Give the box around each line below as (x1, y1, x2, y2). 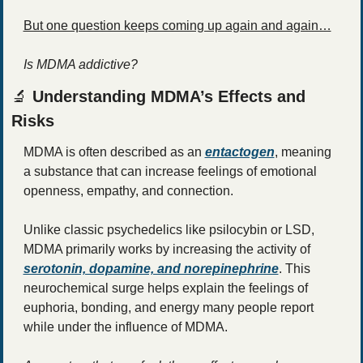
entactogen (204, 144, 275, 159)
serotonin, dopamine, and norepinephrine (23, 261, 279, 275)
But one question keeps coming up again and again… (23, 18, 331, 32)
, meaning (274, 144, 331, 159)
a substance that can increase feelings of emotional (23, 164, 317, 178)
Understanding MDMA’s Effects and (27, 87, 305, 105)
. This (278, 261, 310, 275)
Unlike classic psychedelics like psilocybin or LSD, (23, 222, 314, 237)
